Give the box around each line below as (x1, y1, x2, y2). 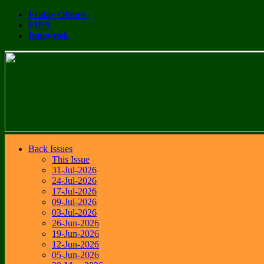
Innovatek (28, 31, 69, 41)
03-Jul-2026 (52, 207, 97, 217)
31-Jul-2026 (52, 165, 97, 175)
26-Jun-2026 (52, 218, 99, 228)
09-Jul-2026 (52, 197, 97, 207)
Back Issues (28, 144, 72, 154)
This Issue (52, 154, 90, 164)
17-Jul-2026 (52, 186, 97, 196)
